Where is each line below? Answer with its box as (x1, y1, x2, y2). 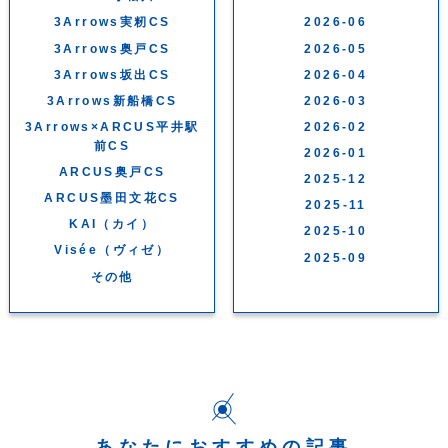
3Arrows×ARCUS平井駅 (24, 119, 200, 134)
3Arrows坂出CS (53, 67, 171, 82)
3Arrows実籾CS (53, 15, 171, 30)
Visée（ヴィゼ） (54, 243, 171, 258)
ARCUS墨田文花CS (44, 191, 180, 206)
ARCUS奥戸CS (58, 165, 166, 180)
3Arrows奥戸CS (53, 41, 171, 56)
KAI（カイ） (69, 217, 156, 232)
